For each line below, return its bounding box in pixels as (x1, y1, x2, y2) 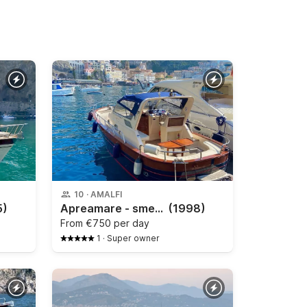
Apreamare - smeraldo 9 (155, 201, 163, 215)
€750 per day (86, 217, 149, 229)
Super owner (107, 232, 160, 243)
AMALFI (90, 188, 122, 199)
